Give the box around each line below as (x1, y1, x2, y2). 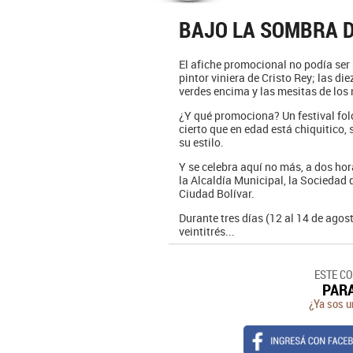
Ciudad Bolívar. (179, 186, 255, 201)
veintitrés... (179, 224, 235, 239)
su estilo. (179, 135, 224, 150)
